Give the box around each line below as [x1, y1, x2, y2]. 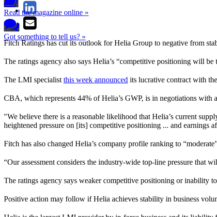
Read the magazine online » [4, 8, 89, 16]
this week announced [63, 75, 128, 84]
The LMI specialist [4, 75, 63, 84]
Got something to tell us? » [4, 32, 86, 41]
